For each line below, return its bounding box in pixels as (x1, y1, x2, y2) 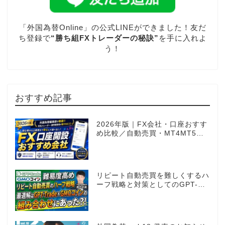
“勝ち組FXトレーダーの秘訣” (50, 33, 159, 42)
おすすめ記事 (15, 92, 72, 103)
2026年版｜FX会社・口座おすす (96, 121, 207, 129)
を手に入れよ (158, 33, 207, 42)
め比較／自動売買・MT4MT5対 (96, 130, 204, 138)
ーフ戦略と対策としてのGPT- (96, 180, 198, 188)
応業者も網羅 (96, 139, 142, 147)
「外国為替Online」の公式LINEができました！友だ (19, 23, 206, 32)
